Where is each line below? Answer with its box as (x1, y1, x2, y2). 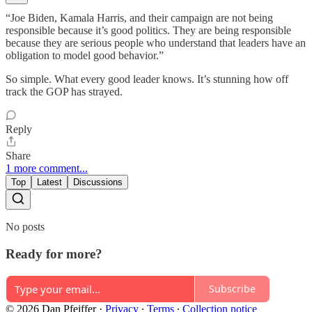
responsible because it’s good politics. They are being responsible (6, 24, 291, 37)
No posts (6, 221, 45, 233)
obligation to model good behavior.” (6, 49, 164, 62)
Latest (37, 177, 62, 188)
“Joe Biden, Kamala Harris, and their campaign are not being (6, 12, 273, 24)
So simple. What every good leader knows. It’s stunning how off (6, 73, 288, 86)
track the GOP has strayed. (6, 86, 123, 98)
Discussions (73, 177, 123, 188)
